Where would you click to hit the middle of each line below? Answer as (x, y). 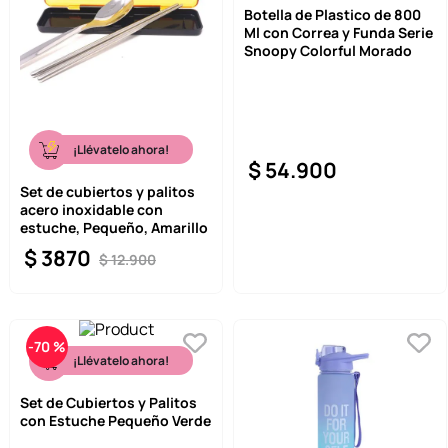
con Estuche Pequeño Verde (115, 421)
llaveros (77, 23)
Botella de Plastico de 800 (332, 15)
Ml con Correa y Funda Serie (338, 33)
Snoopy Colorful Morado (328, 51)
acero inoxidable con (91, 210)
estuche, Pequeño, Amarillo (114, 228)
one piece (83, 58)
